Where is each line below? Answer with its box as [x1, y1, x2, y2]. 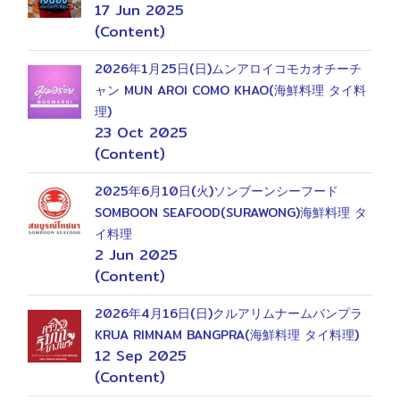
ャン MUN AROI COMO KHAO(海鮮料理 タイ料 [95, 80, 366, 100]
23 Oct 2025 [95, 121, 187, 144]
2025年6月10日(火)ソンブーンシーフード [95, 181, 338, 201]
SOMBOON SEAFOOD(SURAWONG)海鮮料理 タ [95, 203, 367, 222]
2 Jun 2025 [95, 244, 178, 266]
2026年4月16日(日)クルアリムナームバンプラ [95, 304, 362, 323]
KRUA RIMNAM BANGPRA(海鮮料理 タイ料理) [95, 325, 359, 345]
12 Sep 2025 [95, 345, 187, 367]
